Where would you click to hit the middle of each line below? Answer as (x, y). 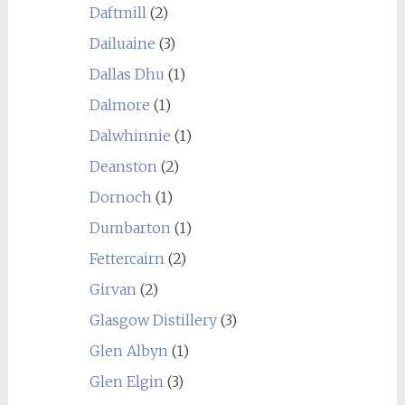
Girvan (113, 289)
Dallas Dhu (127, 74)
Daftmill (118, 13)
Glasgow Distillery (153, 320)
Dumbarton (130, 228)
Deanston (123, 166)
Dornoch (120, 197)
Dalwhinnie (130, 136)
